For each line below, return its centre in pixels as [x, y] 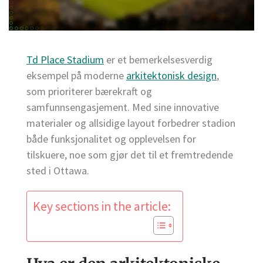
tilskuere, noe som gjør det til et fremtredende [130, 155]
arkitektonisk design [171, 76]
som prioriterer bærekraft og [89, 92]
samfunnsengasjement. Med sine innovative [123, 107]
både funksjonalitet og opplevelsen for [111, 139]
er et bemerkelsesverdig [158, 60]
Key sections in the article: [102, 207]
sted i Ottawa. [58, 171]
